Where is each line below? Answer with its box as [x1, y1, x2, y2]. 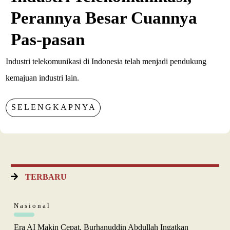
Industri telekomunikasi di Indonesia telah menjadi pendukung [6, 56, 207, 66]
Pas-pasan [11, 30, 85, 49]
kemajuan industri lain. [6, 73, 80, 82]
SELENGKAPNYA [11, 102, 97, 111]
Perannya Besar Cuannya [11, 8, 198, 27]
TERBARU [25, 172, 67, 181]
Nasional [14, 201, 51, 209]
